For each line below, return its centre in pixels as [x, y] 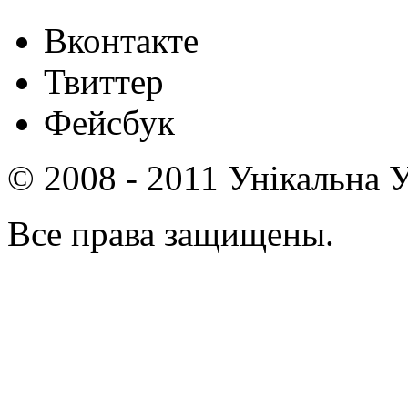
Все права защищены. [171, 234]
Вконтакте [121, 41]
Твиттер [104, 82]
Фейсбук [109, 123]
